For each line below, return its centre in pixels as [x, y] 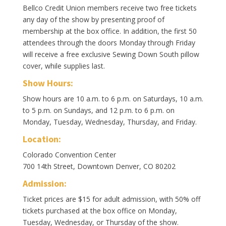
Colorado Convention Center [69, 155]
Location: [42, 139]
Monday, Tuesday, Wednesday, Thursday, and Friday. [109, 122]
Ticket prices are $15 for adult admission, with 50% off [111, 199]
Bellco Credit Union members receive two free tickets [109, 8]
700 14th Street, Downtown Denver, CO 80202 [99, 166]
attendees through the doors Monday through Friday [109, 43]
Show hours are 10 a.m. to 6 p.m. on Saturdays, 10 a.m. [113, 99]
